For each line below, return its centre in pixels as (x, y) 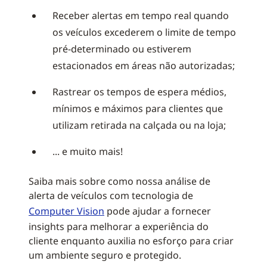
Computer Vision (66, 211)
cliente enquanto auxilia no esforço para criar (131, 241)
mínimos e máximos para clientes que (138, 108)
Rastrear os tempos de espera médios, (139, 92)
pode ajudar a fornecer (158, 211)
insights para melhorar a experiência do (119, 226)
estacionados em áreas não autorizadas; (144, 66)
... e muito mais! (88, 151)
